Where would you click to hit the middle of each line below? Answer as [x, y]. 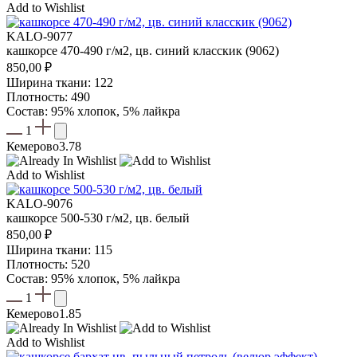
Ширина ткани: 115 [59, 250]
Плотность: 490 [48, 97]
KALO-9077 [39, 37]
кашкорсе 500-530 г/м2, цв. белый [98, 218]
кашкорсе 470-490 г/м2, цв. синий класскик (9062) [143, 51]
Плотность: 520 [48, 265]
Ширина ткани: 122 [60, 83]
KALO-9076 [39, 204]
